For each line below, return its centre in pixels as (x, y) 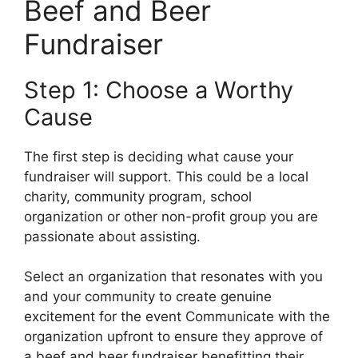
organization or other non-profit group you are (171, 216)
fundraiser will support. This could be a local (166, 176)
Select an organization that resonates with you (173, 277)
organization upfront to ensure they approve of (173, 337)
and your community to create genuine (148, 297)
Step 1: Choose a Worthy (159, 89)
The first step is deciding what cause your (159, 156)
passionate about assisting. (112, 236)
